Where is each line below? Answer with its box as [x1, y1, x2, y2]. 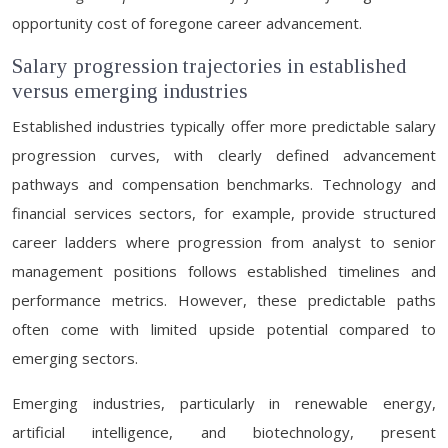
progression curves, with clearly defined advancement [12, 145, 436, 165]
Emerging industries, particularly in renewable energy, [12, 393, 436, 413]
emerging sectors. [12, 348, 138, 368]
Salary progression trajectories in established [12, 54, 406, 78]
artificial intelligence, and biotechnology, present [12, 422, 436, 442]
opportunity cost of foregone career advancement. [12, 13, 362, 33]
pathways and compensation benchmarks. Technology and [12, 174, 436, 194]
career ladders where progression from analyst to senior [12, 232, 436, 252]
